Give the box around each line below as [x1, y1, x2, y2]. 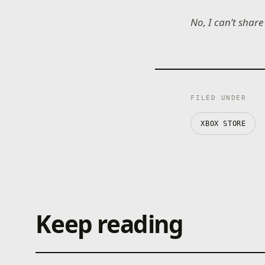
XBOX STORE [201, 119, 246, 128]
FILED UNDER [190, 93, 247, 102]
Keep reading [35, 207, 183, 240]
